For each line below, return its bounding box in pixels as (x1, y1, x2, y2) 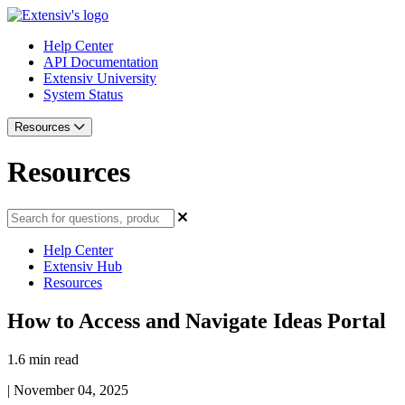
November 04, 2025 (14, 381, 128, 398)
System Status (43, 87, 123, 102)
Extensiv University (43, 71, 156, 86)
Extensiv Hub (43, 258, 122, 274)
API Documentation (43, 54, 158, 70)
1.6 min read (7, 351, 79, 367)
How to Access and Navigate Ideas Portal (7, 308, 386, 333)
